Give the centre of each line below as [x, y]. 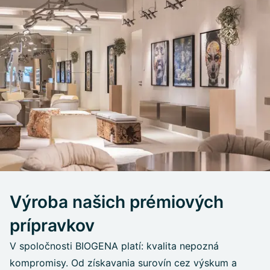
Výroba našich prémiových [117, 202]
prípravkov [52, 225]
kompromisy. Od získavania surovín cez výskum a [123, 262]
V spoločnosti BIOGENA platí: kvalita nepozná [114, 246]
